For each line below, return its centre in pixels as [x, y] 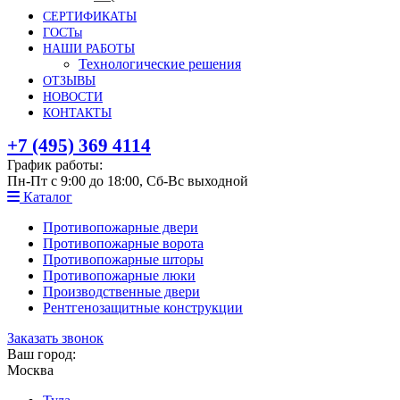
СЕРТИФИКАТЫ [90, 17]
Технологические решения [160, 64]
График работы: [55, 165]
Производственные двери [121, 292]
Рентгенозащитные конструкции [143, 308]
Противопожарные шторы [123, 259]
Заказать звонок [55, 338]
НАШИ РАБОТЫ [89, 49]
